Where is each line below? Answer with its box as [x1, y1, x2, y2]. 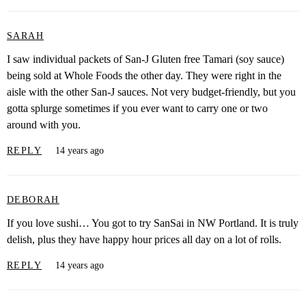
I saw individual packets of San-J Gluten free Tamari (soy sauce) [7, 53, 284, 66]
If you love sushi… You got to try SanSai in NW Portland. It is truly [7, 217, 298, 229]
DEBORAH [7, 194, 59, 205]
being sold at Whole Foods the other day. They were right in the [7, 70, 281, 82]
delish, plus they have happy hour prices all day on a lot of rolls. [7, 234, 281, 246]
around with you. [7, 119, 81, 131]
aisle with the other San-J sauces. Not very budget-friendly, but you [7, 86, 296, 98]
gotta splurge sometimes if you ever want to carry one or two [7, 102, 268, 115]
